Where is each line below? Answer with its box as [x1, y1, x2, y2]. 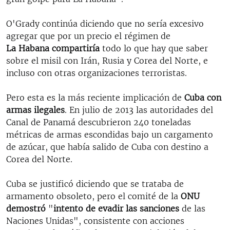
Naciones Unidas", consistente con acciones [6, 215, 184, 226]
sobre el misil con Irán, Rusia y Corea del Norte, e [6, 55, 208, 66]
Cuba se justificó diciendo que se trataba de [6, 178, 184, 189]
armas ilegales [6, 104, 65, 115]
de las [182, 203, 205, 214]
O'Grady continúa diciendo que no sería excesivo [6, 18, 204, 29]
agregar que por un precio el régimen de [6, 30, 170, 41]
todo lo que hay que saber [100, 43, 208, 53]
